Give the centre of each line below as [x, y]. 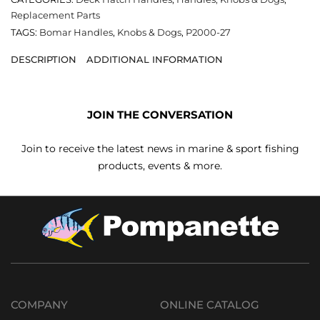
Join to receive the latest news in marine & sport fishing [160, 148]
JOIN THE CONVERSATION [160, 114]
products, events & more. [160, 165]
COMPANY [39, 305]
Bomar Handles [76, 32]
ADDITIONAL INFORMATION [155, 59]
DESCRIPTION [44, 59]
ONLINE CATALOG [210, 305]
